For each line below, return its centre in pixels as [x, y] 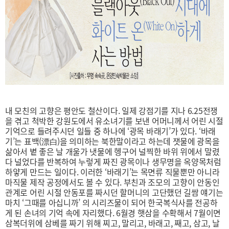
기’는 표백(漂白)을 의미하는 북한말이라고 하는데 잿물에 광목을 [112, 141]
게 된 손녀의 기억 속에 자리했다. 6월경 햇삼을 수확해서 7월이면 [113, 213]
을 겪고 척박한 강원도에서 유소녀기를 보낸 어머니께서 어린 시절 [114, 121]
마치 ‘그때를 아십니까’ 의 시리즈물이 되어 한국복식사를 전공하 [111, 202]
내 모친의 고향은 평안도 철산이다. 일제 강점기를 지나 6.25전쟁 [111, 110]
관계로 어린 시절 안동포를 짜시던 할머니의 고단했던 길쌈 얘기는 [114, 192]
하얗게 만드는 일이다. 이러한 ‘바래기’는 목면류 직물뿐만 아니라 [112, 172]
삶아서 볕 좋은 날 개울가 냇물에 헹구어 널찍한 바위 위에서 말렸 [112, 151]
